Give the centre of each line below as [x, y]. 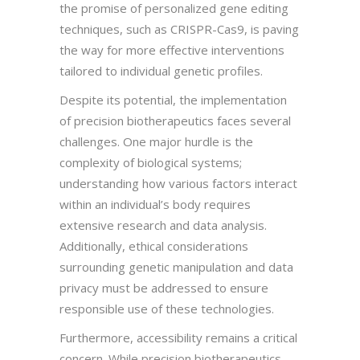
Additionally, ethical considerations [154, 245]
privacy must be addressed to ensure [164, 287]
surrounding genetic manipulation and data [176, 266]
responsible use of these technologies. [167, 308]
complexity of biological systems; [151, 162]
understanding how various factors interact [178, 183]
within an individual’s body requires [155, 204]
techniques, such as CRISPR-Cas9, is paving [179, 29]
